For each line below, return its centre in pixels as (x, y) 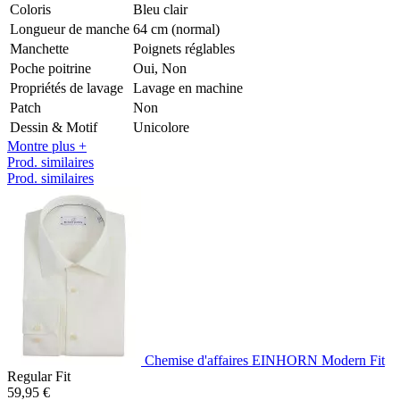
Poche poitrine (50, 68)
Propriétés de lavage (67, 87)
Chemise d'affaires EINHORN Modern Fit (265, 360)
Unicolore (161, 127)
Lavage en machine (188, 87)
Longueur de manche (70, 29)
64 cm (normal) (176, 29)
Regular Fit (39, 376)
